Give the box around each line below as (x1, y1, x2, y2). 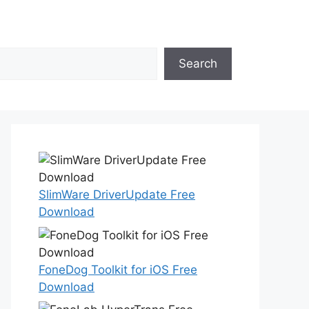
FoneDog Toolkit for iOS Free (39, 262, 197, 277)
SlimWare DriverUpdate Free (39, 188, 195, 201)
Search (179, 57, 217, 70)
